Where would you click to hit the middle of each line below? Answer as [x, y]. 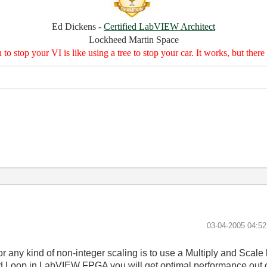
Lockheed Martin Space [133, 40]
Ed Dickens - [78, 27]
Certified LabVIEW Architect [159, 27]
